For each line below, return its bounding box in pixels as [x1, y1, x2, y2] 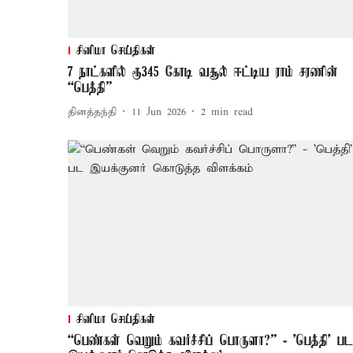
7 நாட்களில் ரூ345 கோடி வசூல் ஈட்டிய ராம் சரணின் [68, 65, 338, 81]
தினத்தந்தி [68, 105, 117, 119]
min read [211, 105, 253, 119]
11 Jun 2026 [132, 105, 186, 119]
